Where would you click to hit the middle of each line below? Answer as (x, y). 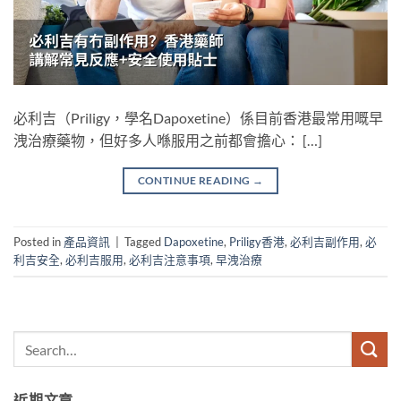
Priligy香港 (257, 242)
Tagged (144, 242)
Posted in (38, 242)
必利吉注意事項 (170, 260)
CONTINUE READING (195, 180)
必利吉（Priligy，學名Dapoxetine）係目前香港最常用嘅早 (198, 117)
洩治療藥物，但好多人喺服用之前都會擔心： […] (168, 140)
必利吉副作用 (325, 242)
